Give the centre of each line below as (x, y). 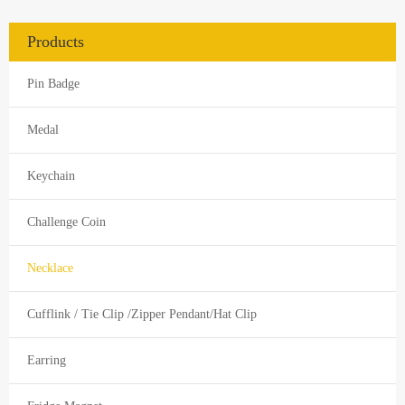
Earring (47, 361)
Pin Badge (53, 84)
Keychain (51, 176)
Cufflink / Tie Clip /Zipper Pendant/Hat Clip (142, 315)
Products (56, 42)
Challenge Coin (66, 222)
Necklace (50, 268)
